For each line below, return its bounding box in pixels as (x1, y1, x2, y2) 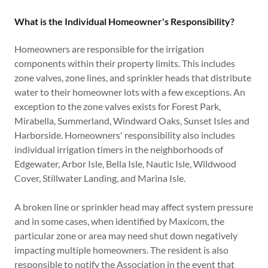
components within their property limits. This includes (14, 57, 235, 69)
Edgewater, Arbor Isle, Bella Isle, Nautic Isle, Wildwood (14, 158, 236, 169)
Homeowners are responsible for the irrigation (14, 43, 204, 54)
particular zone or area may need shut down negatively (14, 230, 237, 241)
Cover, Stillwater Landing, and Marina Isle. (14, 172, 185, 184)
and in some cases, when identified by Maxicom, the (14, 215, 224, 227)
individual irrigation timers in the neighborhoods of (14, 144, 223, 155)
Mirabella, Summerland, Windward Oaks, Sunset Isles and (14, 115, 249, 126)
